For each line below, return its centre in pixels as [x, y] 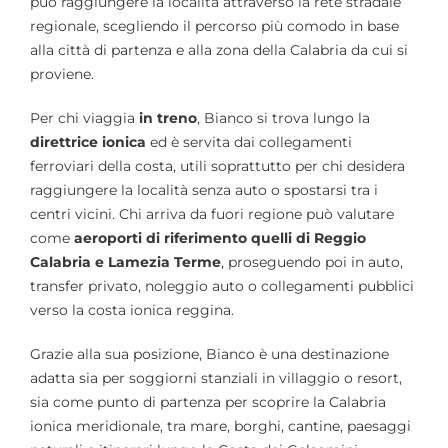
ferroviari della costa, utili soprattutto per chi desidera [217, 165]
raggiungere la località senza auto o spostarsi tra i [204, 189]
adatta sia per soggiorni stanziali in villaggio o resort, [216, 377]
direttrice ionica [88, 141]
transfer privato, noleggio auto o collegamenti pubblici [222, 285]
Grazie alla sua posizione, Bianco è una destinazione [209, 353]
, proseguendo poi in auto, [312, 261]
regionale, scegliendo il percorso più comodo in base [214, 25]
